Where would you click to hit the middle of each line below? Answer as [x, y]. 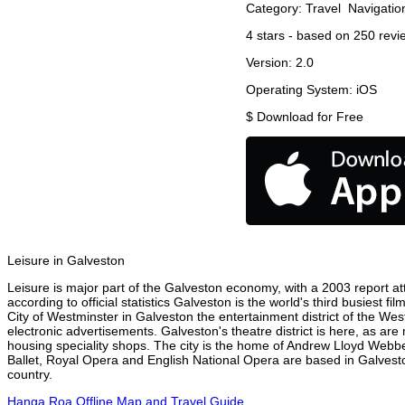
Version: [271, 63]
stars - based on [303, 36]
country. [30, 375]
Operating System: [301, 90]
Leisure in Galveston [66, 261]
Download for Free [310, 117]
